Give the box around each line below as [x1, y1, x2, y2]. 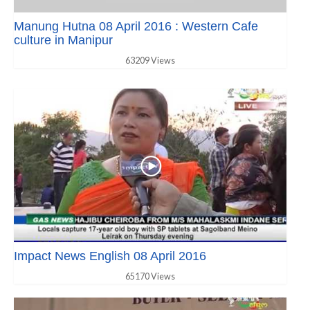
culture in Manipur [14, 33, 113, 47]
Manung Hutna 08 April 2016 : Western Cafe [14, 19, 258, 33]
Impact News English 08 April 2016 [14, 248, 206, 263]
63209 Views [125, 55, 175, 66]
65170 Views [125, 271, 175, 282]
